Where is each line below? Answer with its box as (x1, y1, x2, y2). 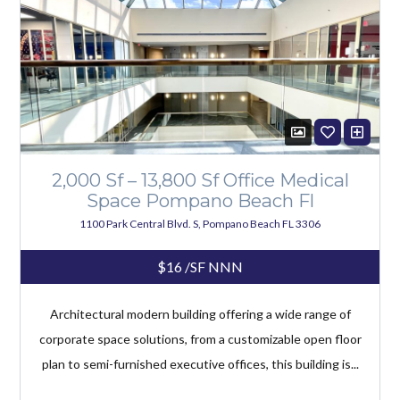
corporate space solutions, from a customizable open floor (38, 330, 362, 346)
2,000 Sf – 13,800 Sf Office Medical (51, 168, 349, 191)
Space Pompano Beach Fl (86, 188, 314, 212)
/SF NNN (182, 257, 243, 275)
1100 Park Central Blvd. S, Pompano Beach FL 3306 (79, 216, 321, 230)
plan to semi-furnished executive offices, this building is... (41, 355, 359, 371)
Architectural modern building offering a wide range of (49, 305, 351, 321)
